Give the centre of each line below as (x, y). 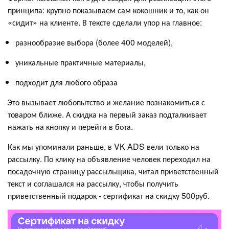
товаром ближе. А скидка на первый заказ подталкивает (107, 114)
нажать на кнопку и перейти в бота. (70, 126)
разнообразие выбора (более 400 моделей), (94, 42)
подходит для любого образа (66, 82)
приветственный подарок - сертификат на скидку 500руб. (109, 195)
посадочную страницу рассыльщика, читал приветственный (113, 171)
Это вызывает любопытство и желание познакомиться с (106, 102)
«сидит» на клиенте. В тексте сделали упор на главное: (105, 22)
